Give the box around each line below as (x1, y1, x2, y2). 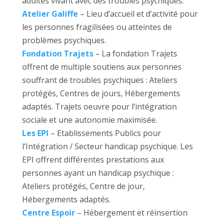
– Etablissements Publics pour (48, 128, 161, 139)
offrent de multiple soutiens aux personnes (22, 61, 182, 73)
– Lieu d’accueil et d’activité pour (78, 8, 198, 20)
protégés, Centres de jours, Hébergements (22, 88, 180, 99)
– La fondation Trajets (93, 48, 177, 59)
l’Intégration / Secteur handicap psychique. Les (22, 141, 193, 152)
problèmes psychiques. (22, 35, 106, 46)
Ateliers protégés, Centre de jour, (22, 181, 145, 192)
